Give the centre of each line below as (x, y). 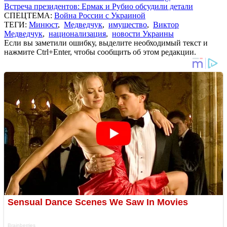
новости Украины (143, 33)
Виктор (166, 24)
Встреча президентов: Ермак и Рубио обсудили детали (99, 6)
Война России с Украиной (100, 15)
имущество (128, 24)
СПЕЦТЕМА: (29, 15)
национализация (77, 33)
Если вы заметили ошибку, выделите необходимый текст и (106, 43)
